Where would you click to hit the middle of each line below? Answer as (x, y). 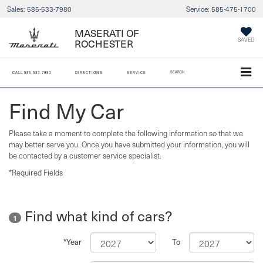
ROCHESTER (104, 43)
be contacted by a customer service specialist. (85, 155)
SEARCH (177, 72)
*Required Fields (36, 172)
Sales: (16, 9)
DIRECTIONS (89, 73)
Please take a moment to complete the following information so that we (126, 133)
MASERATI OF (107, 33)
